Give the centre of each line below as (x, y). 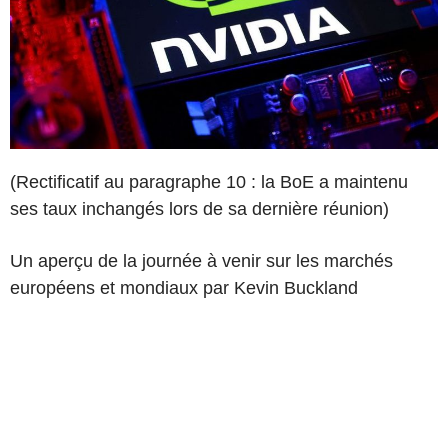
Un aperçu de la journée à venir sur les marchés (201, 260)
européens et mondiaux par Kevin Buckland (184, 287)
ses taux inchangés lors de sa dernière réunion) (199, 208)
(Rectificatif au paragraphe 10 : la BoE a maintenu (209, 181)
